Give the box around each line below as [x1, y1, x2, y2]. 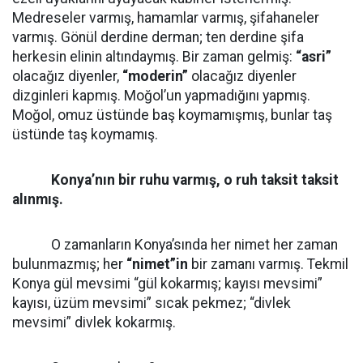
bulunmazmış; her [12, 256, 126, 272]
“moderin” [122, 68, 191, 84]
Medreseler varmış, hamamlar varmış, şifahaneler [12, 10, 319, 26]
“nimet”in [126, 256, 188, 272]
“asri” [296, 49, 331, 65]
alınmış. [12, 191, 63, 207]
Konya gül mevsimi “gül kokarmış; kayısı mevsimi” [12, 275, 322, 292]
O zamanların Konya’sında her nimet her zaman [12, 237, 338, 253]
